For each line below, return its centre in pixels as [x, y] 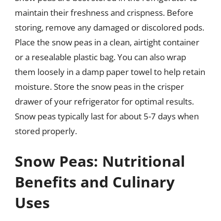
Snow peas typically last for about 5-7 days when [107, 116]
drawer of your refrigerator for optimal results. [104, 101]
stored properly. [46, 131]
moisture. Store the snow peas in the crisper [99, 86]
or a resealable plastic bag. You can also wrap [100, 57]
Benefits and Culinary [95, 182]
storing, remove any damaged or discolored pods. [110, 27]
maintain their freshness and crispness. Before [104, 12]
